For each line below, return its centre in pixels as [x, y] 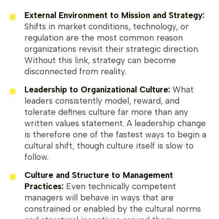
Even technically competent [120, 186]
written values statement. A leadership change [115, 123]
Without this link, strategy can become [100, 60]
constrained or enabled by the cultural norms [113, 209]
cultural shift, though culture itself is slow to [109, 146]
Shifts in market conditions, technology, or [107, 27]
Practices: [44, 186]
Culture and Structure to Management [99, 175]
